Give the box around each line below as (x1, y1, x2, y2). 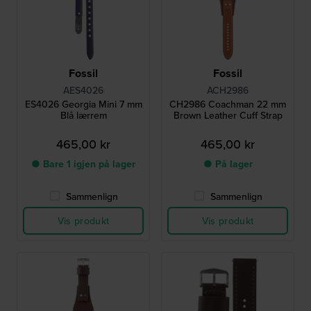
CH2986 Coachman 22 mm (169, 97, 286, 112)
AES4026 (63, 83, 103, 98)
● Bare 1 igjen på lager (31, 157, 135, 171)
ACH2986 (207, 83, 249, 98)
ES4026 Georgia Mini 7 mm (24, 97, 142, 112)
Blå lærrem (60, 108, 107, 123)
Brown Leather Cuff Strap (173, 108, 283, 123)
